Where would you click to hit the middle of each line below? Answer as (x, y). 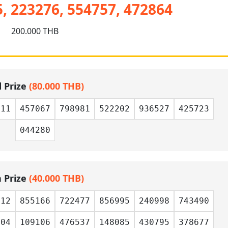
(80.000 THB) (56, 86)
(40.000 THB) (56, 178)
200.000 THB (35, 31)
